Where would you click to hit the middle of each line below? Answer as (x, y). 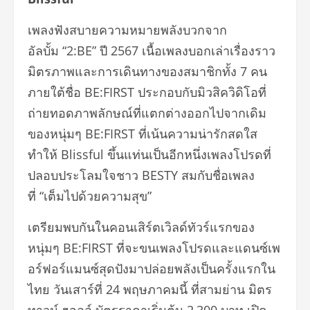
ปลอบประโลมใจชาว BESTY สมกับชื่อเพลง (141, 175)
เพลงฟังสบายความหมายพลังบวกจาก (127, 30)
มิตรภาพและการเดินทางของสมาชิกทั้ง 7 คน (147, 72)
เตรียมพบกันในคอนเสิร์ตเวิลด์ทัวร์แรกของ (141, 227)
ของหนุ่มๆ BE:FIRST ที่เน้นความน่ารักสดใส (143, 134)
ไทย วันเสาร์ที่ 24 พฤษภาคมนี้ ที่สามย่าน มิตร (150, 290)
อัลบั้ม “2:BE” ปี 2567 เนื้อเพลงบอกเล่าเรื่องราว (152, 51)
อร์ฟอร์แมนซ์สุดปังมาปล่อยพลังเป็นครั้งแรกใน (152, 269)
